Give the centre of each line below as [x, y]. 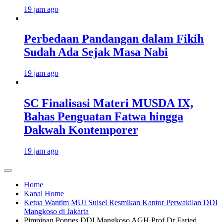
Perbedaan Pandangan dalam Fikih [114, 39]
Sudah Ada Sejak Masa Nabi [96, 52]
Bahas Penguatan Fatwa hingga [104, 117]
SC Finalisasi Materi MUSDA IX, [109, 103]
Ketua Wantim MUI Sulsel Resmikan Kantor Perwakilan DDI [121, 203]
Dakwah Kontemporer [81, 130]
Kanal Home [44, 194]
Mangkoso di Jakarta [56, 212]
